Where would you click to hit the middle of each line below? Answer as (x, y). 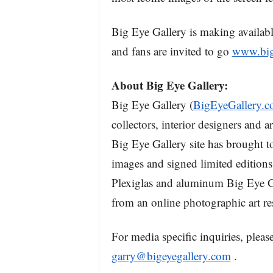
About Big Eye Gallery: (169, 85)
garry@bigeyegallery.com (171, 256)
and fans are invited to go (172, 51)
